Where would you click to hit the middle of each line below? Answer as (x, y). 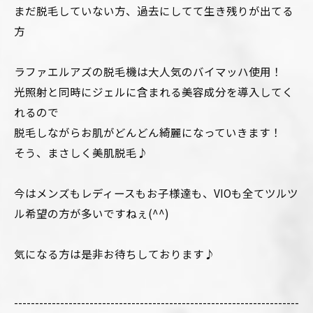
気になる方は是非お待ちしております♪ (115, 254)
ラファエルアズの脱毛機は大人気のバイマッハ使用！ (148, 72)
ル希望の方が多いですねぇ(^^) (92, 213)
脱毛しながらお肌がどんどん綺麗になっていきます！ (148, 132)
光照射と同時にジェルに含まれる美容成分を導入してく (154, 92)
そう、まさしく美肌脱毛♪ (81, 153)
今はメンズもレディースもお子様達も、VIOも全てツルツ (156, 193)
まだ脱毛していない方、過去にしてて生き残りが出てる (154, 11)
